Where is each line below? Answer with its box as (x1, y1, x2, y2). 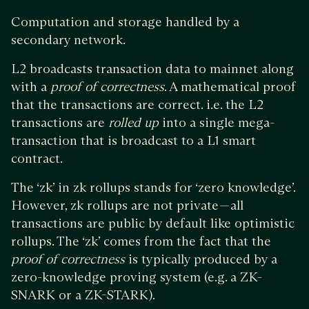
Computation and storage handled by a (11, 14, 239, 30)
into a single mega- (162, 114, 275, 131)
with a (11, 79, 50, 95)
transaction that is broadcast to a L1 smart (11, 132, 256, 149)
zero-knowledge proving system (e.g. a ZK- (11, 269, 262, 286)
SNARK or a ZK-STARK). (11, 287, 155, 303)
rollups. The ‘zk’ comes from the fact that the (11, 233, 271, 250)
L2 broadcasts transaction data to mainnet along (11, 61, 294, 77)
